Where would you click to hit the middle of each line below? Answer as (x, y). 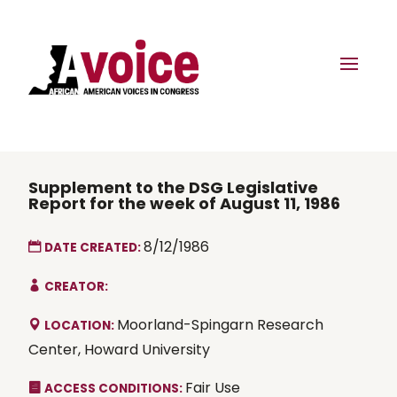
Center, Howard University (119, 349)
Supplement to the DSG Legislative (173, 187)
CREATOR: (76, 286)
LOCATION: (81, 325)
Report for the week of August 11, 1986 (184, 203)
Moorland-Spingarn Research (220, 324)
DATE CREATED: (94, 247)
